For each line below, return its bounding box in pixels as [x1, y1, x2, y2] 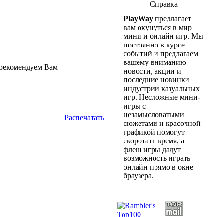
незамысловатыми [124, 110, 184, 119]
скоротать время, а [124, 137, 184, 145]
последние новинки [124, 76, 189, 84]
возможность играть [124, 154, 190, 162]
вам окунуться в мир [124, 23, 192, 31]
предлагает [153, 15, 191, 23]
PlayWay [124, 15, 153, 23]
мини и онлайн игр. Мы [124, 32, 203, 40]
